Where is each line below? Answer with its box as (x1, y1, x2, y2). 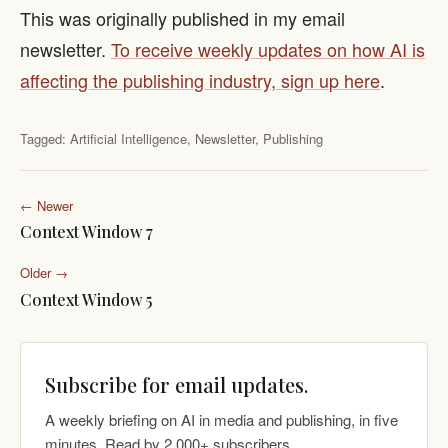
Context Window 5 (20, 289, 152, 311)
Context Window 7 (20, 221, 153, 243)
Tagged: (20, 128, 70, 148)
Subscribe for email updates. (45, 371, 308, 399)
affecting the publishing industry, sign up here (20, 66, 380, 93)
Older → (20, 263, 68, 283)
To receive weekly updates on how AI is (111, 35, 425, 62)
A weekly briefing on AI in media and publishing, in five (45, 409, 398, 431)
